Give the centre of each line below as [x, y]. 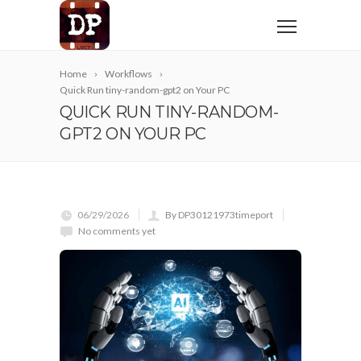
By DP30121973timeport [219, 215]
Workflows [129, 74]
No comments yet [117, 231]
